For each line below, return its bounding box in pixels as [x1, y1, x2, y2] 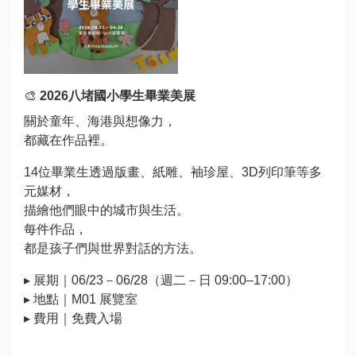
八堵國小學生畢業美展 [68, 88, 195, 103]
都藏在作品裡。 [24, 133, 113, 147]
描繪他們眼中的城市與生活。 [24, 203, 189, 217]
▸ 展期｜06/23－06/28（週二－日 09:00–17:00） [24, 273, 298, 287]
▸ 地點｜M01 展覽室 [24, 292, 137, 306]
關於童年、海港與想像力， [24, 114, 176, 128]
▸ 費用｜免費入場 [24, 311, 122, 325]
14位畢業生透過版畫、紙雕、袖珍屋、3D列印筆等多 [24, 164, 322, 179]
